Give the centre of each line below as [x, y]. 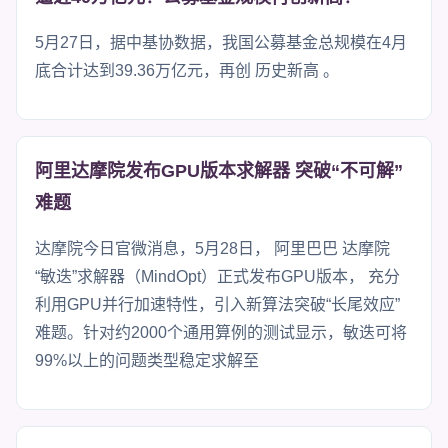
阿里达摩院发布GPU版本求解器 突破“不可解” [219, 170]
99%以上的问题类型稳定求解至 [147, 360]
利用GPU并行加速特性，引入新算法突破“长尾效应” [217, 304]
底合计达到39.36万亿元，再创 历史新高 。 [187, 70]
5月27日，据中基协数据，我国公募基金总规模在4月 [221, 42]
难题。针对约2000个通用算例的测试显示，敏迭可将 [221, 332]
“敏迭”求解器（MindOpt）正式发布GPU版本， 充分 [217, 276]
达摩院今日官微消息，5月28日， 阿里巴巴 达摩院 [212, 248]
